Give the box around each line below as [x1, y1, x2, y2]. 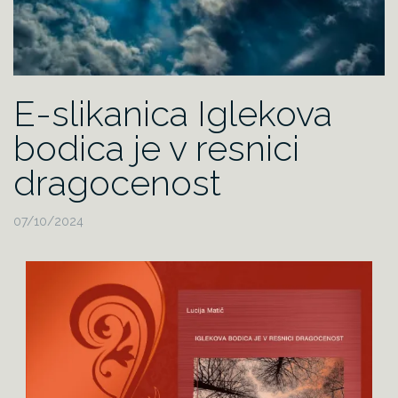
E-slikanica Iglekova [13, 92, 332, 135]
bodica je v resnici [13, 127, 299, 170]
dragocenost [13, 162, 221, 204]
